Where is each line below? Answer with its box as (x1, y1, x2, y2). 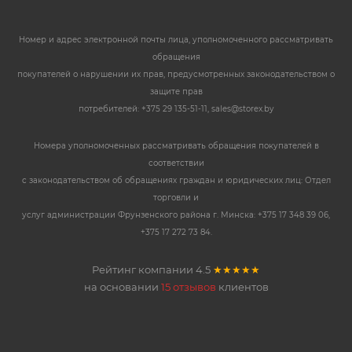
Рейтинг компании (92, 263, 196, 276)
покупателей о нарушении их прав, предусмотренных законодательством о (17, 69, 335, 80)
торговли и (153, 192, 199, 203)
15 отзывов (160, 280, 216, 293)
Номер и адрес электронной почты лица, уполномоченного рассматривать (19, 35, 333, 46)
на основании (83, 280, 161, 293)
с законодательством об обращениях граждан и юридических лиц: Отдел (21, 175, 331, 186)
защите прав (149, 86, 203, 97)
